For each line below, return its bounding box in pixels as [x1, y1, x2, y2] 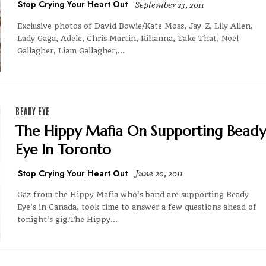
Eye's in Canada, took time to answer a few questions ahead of [17, 202, 256, 211]
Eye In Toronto [15, 140, 111, 159]
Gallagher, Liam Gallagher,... [17, 46, 125, 55]
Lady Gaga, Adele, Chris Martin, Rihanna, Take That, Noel [17, 33, 239, 43]
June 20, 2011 [135, 167, 183, 179]
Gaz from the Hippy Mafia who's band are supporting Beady [17, 189, 249, 199]
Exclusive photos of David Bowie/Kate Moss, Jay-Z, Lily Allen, [17, 21, 253, 30]
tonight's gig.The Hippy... [17, 214, 118, 224]
